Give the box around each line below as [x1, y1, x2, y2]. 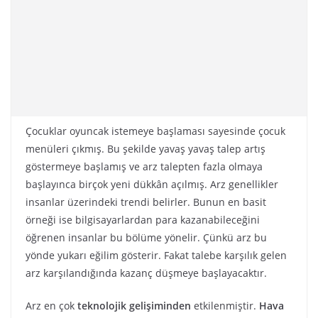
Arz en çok [26, 299, 75, 312]
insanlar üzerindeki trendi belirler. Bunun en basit [26, 195, 266, 209]
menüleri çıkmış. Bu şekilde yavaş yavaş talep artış [26, 142, 265, 155]
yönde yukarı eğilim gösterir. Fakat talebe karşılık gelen [26, 248, 287, 262]
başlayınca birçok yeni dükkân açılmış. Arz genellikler [26, 177, 278, 191]
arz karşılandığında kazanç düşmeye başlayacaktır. [26, 266, 267, 280]
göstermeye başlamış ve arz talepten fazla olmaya [26, 160, 263, 173]
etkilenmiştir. [191, 299, 259, 312]
